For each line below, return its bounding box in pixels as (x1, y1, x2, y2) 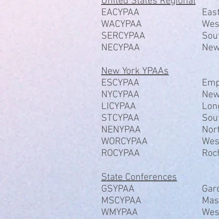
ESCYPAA (101, 77, 139, 89)
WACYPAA (101, 19, 142, 30)
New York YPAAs (101, 66, 169, 77)
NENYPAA (101, 124, 141, 136)
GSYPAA (101, 183, 134, 195)
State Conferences (101, 172, 177, 183)
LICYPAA (101, 101, 136, 112)
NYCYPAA (101, 89, 139, 101)
